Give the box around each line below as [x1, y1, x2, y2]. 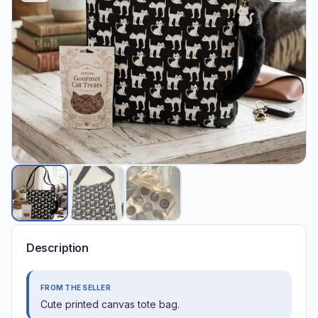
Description [26, 241, 89, 256]
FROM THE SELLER [40, 283, 111, 292]
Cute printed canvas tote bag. [40, 298, 180, 311]
